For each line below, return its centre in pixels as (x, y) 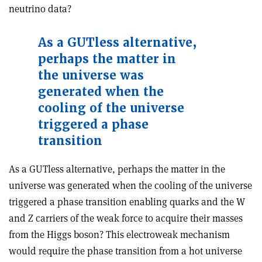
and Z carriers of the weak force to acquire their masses (126, 218)
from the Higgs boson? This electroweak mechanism (119, 235)
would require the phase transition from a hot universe (125, 251)
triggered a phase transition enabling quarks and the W (127, 202)
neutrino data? (40, 9)
